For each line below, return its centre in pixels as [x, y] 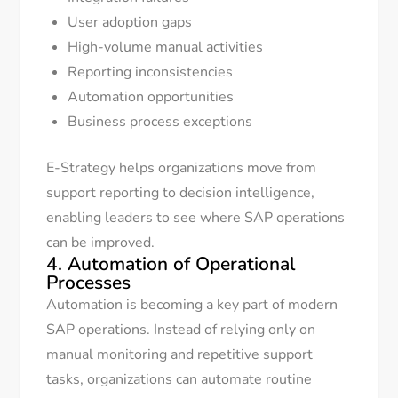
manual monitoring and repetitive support [180, 355]
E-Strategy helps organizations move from [182, 168]
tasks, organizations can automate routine [179, 380]
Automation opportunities [151, 97]
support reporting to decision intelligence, [181, 193]
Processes [89, 283]
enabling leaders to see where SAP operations [196, 218]
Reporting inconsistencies [151, 72]
